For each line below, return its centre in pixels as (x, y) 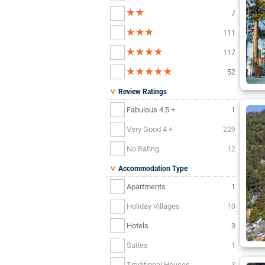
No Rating (143, 148)
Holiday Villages (153, 206)
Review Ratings (142, 92)
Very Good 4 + (150, 129)
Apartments (146, 186)
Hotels (138, 225)
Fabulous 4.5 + (151, 109)
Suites (137, 245)
